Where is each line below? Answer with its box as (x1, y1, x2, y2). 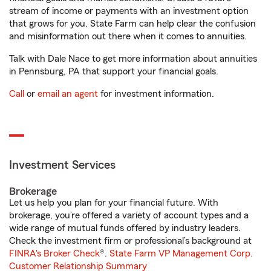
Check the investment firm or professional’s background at (9, 236, 252, 246)
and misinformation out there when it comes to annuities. (9, 31, 247, 41)
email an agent (38, 89, 98, 99)
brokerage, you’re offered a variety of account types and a (9, 211, 249, 220)
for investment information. (98, 89, 214, 99)
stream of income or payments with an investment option (9, 6, 249, 16)
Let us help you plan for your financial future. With (9, 198, 218, 207)
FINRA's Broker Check (9, 249, 100, 258)
